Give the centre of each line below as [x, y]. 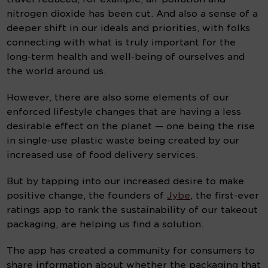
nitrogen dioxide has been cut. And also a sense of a [133, 14]
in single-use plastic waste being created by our [123, 141]
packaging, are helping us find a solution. [105, 225]
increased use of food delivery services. [103, 155]
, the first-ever [225, 196]
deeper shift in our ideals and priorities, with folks [129, 28]
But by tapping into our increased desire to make [126, 182]
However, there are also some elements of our [118, 98]
